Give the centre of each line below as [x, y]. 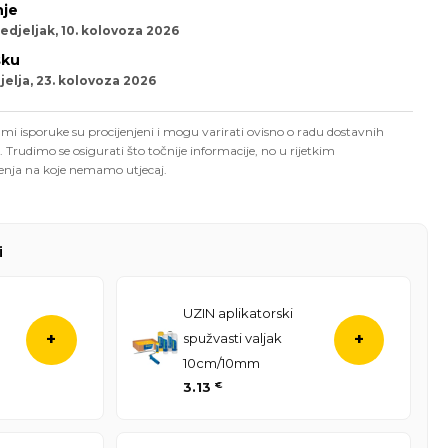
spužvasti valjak [232, 337]
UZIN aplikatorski [237, 312]
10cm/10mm [221, 362]
